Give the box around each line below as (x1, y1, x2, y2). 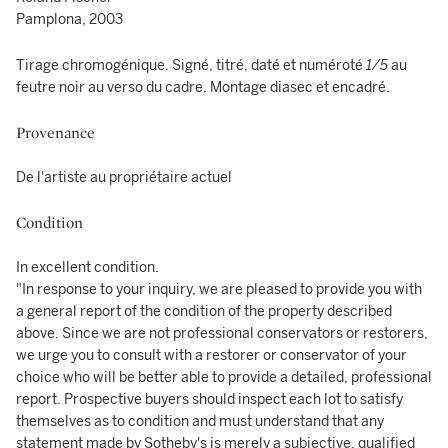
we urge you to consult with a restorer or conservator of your (16, 347, 407, 364)
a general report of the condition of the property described (16, 303, 392, 320)
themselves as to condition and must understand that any (16, 413, 384, 430)
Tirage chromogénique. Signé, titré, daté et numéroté (16, 57, 366, 74)
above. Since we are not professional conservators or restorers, (16, 325, 428, 342)
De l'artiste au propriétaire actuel (16, 169, 232, 186)
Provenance (16, 122, 95, 143)
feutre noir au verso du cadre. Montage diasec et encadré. (16, 79, 390, 96)
